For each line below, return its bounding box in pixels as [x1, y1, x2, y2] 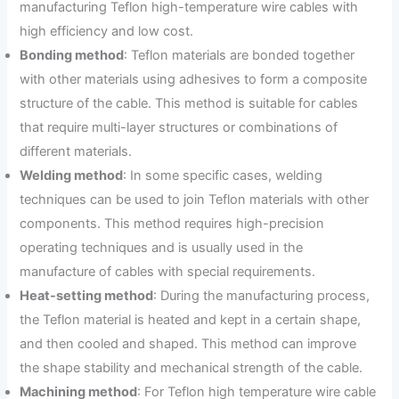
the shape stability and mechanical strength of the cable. [20, 360, 363, 377]
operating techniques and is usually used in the [20, 240, 304, 256]
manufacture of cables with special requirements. [20, 264, 316, 281]
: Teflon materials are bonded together [124, 47, 355, 64]
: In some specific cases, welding [123, 167, 323, 184]
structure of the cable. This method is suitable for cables [20, 95, 359, 112]
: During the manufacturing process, [153, 288, 370, 305]
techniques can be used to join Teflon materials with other [20, 191, 370, 208]
